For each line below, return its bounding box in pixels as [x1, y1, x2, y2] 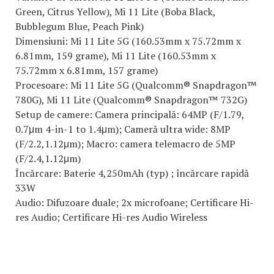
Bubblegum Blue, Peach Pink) [15, 20, 144, 34]
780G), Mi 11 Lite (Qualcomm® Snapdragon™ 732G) [15, 93, 247, 107]
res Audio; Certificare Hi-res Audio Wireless [15, 210, 207, 224]
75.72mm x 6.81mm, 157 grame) [15, 64, 158, 78]
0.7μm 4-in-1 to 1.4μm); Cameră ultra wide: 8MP [15, 122, 231, 136]
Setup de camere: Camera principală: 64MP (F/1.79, [15, 108, 244, 122]
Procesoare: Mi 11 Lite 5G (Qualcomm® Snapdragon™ [15, 78, 257, 92]
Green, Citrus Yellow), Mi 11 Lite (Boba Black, [15, 5, 215, 19]
